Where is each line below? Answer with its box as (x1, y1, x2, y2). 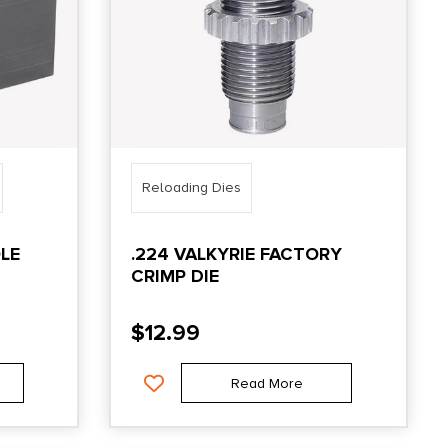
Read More (230, 374, 303, 392)
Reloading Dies (142, 178, 242, 196)
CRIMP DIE (131, 264, 220, 287)
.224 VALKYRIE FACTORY (131, 242, 343, 265)
